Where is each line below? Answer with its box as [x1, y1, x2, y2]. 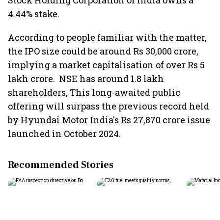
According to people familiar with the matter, [8, 31, 207, 43]
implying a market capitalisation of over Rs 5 [8, 59, 205, 71]
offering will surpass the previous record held [8, 100, 209, 112]
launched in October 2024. [8, 128, 121, 139]
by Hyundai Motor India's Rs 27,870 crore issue [8, 114, 210, 126]
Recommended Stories [8, 159, 113, 171]
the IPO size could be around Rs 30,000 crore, [8, 45, 198, 57]
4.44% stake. [8, 8, 59, 20]
